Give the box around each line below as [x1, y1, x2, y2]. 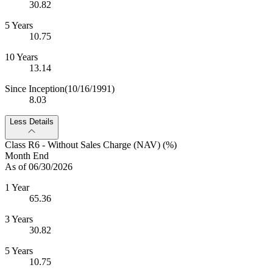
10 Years [5, 51, 38, 62]
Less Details [10, 116, 54, 126]
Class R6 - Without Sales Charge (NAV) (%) [5, 139, 177, 150]
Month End [5, 150, 49, 161]
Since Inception [5, 83, 65, 94]
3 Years [5, 213, 33, 224]
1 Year [5, 182, 29, 193]
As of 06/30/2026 [5, 161, 73, 172]
